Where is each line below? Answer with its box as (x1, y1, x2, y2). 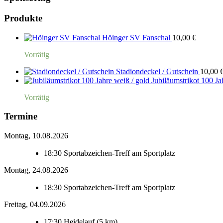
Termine (4, 111, 37, 122)
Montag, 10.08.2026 (4, 131, 68, 140)
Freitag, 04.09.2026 (4, 200, 66, 209)
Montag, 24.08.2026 (4, 165, 68, 174)
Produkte (4, 12, 42, 23)
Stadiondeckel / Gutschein (116, 67, 198, 76)
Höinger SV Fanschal (102, 33, 170, 42)
